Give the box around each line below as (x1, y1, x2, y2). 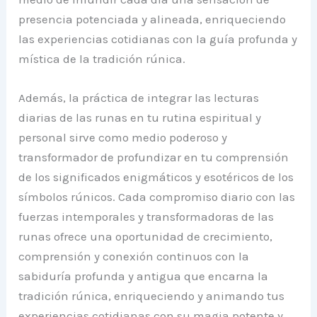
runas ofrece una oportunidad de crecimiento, (18, 229, 273, 244)
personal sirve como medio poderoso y (18, 130, 228, 145)
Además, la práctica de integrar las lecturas (18, 91, 260, 105)
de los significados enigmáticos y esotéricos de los (18, 170, 294, 185)
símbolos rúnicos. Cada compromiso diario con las (18, 190, 296, 204)
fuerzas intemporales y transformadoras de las (18, 209, 275, 224)
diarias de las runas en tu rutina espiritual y (18, 110, 262, 125)
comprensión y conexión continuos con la (18, 249, 250, 264)
